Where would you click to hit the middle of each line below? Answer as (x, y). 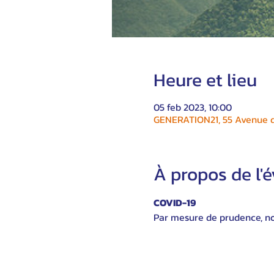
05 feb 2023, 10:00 (192, 107)
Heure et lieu (205, 80)
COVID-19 (174, 202)
